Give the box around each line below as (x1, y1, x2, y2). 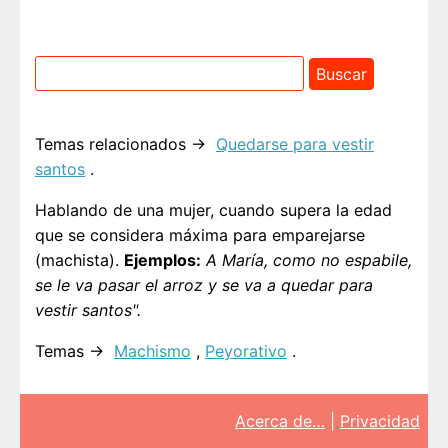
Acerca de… (235, 411, 325, 432)
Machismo (114, 341, 191, 362)
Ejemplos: (124, 250, 201, 271)
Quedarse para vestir (216, 134, 374, 155)
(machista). (35, 250, 124, 271)
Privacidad (340, 411, 420, 432)
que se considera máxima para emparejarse (35, 225, 365, 246)
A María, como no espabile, (206, 250, 412, 271)
